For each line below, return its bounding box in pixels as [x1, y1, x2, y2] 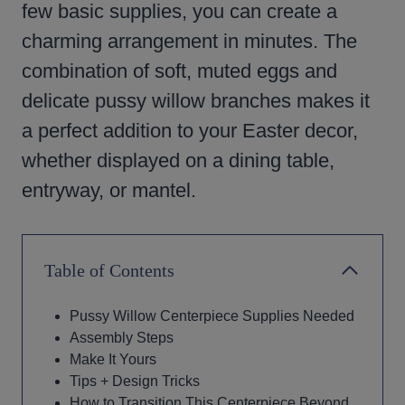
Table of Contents [44, 259, 174, 280]
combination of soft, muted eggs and [22, 59, 337, 82]
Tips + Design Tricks [70, 372, 200, 389]
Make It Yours [70, 351, 156, 367]
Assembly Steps [70, 329, 174, 345]
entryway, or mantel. [22, 178, 196, 202]
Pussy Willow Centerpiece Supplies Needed [70, 307, 354, 324]
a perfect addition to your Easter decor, [22, 118, 358, 142]
